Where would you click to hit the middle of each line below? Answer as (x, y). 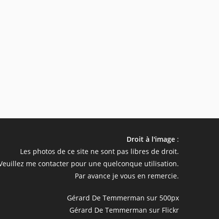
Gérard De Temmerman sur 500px (123, 198)
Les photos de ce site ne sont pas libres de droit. (99, 152)
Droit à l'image (151, 139)
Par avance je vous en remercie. (127, 176)
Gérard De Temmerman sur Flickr (124, 210)
